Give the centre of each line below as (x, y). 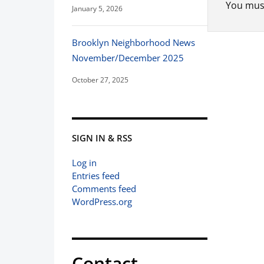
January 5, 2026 (97, 9)
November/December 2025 (128, 58)
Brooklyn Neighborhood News (133, 42)
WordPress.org (102, 202)
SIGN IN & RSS (102, 138)
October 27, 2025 (100, 80)
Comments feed (104, 189)
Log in (84, 163)
